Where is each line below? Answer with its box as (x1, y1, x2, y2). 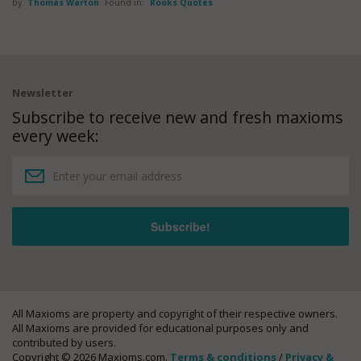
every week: (12, 125, 99, 147)
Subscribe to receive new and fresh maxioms (12, 106, 343, 128)
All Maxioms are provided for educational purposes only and (12, 321, 309, 336)
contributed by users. (12, 335, 116, 351)
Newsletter (12, 85, 73, 100)
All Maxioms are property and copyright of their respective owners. (12, 306, 338, 322)
